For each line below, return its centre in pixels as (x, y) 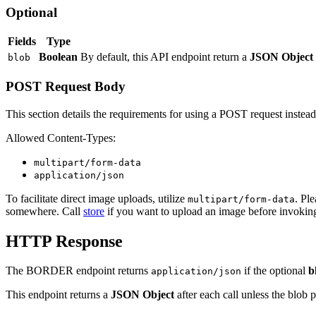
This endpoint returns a (58, 295)
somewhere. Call (44, 211)
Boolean (58, 57)
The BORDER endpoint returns (78, 271)
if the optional (275, 271)
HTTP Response (64, 241)
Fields (22, 42)
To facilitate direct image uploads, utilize (97, 198)
